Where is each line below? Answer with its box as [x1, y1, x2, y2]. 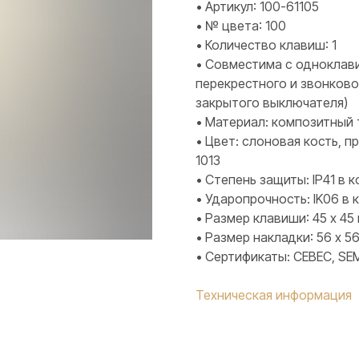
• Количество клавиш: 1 [195, 37, 337, 54]
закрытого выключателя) [195, 95, 348, 111]
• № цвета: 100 [195, 18, 286, 34]
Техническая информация [195, 287, 352, 304]
